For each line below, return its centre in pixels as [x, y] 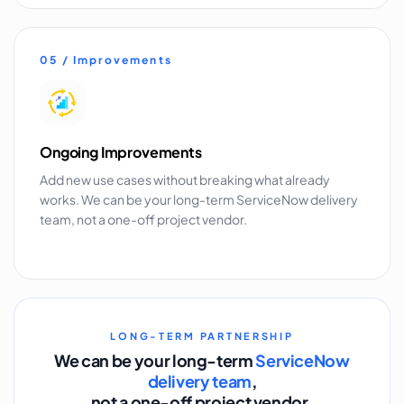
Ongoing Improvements [121, 151]
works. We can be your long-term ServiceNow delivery [199, 199]
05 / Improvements [106, 60]
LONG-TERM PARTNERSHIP [202, 335]
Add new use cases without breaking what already [185, 179]
